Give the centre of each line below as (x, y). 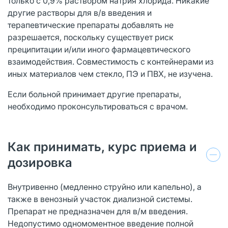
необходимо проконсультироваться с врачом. (98, 106)
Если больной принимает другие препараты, (94, 94)
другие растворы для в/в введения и (80, 12)
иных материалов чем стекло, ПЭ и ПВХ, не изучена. (110, 74)
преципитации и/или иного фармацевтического (99, 49)
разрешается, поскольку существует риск (91, 37)
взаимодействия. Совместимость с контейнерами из (111, 61)
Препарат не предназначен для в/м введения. (98, 211)
